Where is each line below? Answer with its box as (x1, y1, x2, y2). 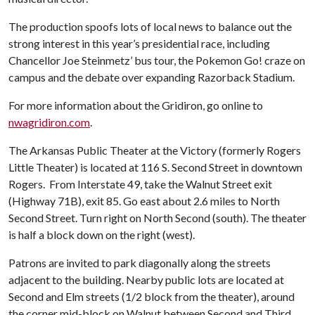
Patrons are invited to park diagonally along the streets (8, 255, 271, 269)
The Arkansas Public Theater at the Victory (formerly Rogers (8, 143, 301, 157)
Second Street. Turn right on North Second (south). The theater (8, 210, 307, 224)
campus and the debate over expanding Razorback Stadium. (8, 70, 295, 84)
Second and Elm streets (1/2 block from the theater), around (8, 289, 295, 303)
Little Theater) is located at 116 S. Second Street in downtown (8, 160, 302, 174)
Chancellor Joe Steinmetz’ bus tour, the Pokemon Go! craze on (8, 53, 305, 67)
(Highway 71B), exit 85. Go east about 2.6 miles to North (8, 193, 280, 207)
